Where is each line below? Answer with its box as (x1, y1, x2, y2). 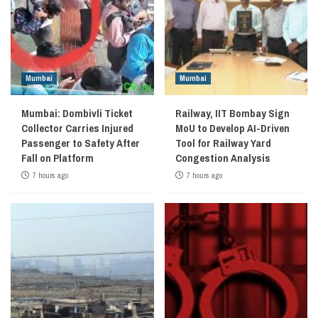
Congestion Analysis (175, 150, 270, 165)
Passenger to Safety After (21, 136, 140, 150)
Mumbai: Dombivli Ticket (21, 106, 133, 121)
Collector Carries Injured (21, 121, 133, 136)
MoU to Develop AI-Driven (175, 121, 290, 136)
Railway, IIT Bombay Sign (175, 106, 290, 121)
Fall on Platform (21, 150, 94, 165)
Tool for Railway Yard (175, 136, 271, 150)
